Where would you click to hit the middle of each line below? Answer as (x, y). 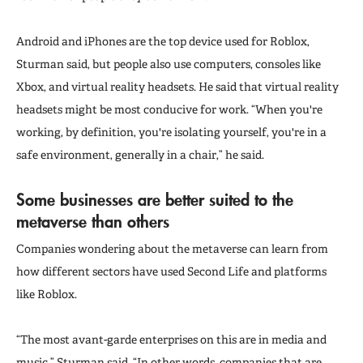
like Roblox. (47, 294)
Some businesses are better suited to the (155, 199)
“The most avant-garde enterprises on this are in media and (171, 339)
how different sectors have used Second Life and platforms (171, 271)
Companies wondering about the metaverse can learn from (172, 248)
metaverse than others (93, 221)
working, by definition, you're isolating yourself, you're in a (171, 132)
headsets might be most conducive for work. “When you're (169, 109)
